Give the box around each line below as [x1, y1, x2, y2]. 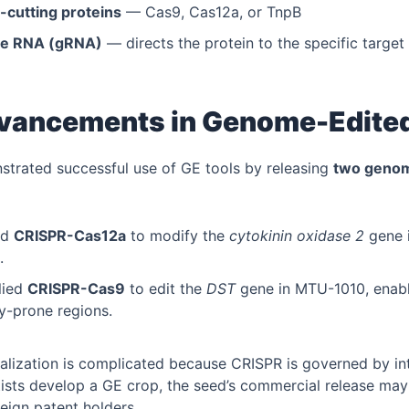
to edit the [125, 278, 206, 298]
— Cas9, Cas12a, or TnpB [121, 3, 301, 22]
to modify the [126, 225, 229, 245]
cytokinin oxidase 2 [229, 225, 364, 245]
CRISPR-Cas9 [27, 278, 125, 298]
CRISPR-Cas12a [14, 225, 126, 245]
